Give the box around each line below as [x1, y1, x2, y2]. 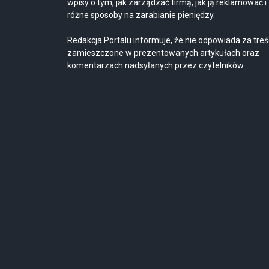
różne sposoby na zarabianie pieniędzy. [67, 10, 215, 20]
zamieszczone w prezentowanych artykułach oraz [67, 47, 259, 58]
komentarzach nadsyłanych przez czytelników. [67, 60, 245, 70]
